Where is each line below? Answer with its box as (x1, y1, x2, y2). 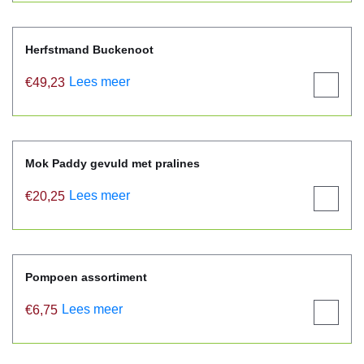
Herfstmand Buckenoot (25, 43, 154, 56)
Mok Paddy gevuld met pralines (25, 157, 200, 170)
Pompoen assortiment (25, 271, 147, 284)
